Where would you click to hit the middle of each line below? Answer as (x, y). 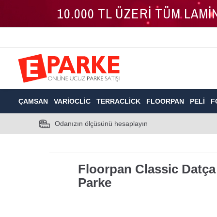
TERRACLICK (118, 101)
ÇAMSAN (33, 101)
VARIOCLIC (72, 101)
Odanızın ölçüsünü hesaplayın (101, 124)
